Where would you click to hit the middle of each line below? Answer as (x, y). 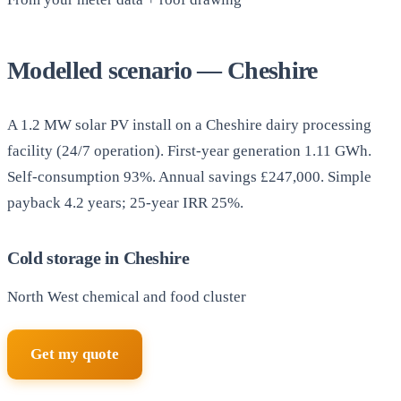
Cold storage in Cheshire (98, 258)
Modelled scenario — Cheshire (162, 71)
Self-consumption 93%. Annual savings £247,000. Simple (189, 177)
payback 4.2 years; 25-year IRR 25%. (125, 203)
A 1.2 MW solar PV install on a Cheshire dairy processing (189, 125)
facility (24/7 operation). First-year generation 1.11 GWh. (189, 151)
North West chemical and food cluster (127, 297)
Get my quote (75, 354)
